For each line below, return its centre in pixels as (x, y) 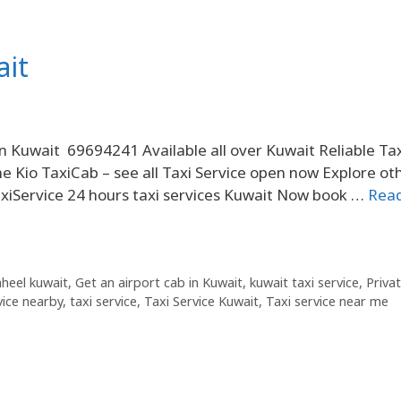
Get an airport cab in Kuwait (158, 283)
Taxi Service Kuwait (201, 302)
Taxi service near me (327, 302)
